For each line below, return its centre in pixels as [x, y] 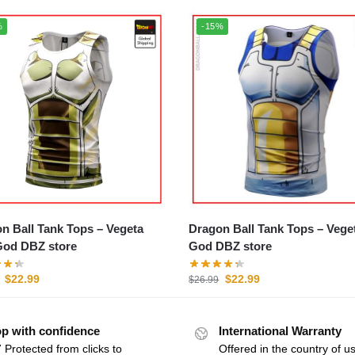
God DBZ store [231, 246]
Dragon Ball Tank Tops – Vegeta [258, 228]
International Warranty [280, 331]
